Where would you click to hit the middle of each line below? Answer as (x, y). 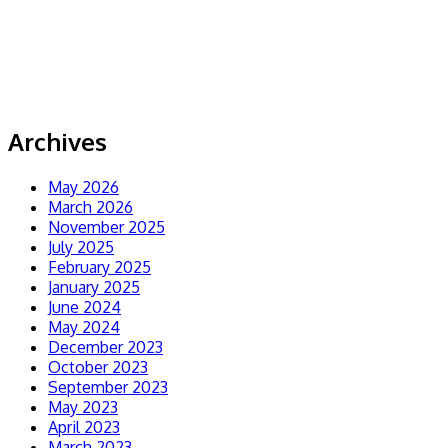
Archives (57, 141)
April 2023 (84, 426)
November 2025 (106, 226)
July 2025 (81, 246)
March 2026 (90, 206)
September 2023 (108, 386)
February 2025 (99, 266)
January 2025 (94, 286)
